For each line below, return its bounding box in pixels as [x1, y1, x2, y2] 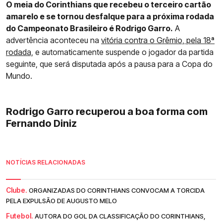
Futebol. [6, 211, 33, 220]
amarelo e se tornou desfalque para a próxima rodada [6, 11, 214, 21]
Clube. [6, 185, 27, 194]
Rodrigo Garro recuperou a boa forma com [6, 105, 208, 117]
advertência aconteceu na [6, 35, 101, 45]
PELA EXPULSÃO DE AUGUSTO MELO [6, 196, 117, 205]
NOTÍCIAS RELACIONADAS [6, 158, 85, 166]
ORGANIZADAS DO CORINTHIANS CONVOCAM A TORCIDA [29, 186, 205, 194]
